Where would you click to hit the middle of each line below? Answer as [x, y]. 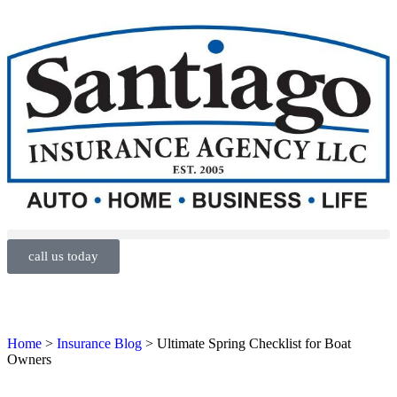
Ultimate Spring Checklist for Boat [254, 344]
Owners [29, 360]
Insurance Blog [99, 344]
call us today [63, 257]
